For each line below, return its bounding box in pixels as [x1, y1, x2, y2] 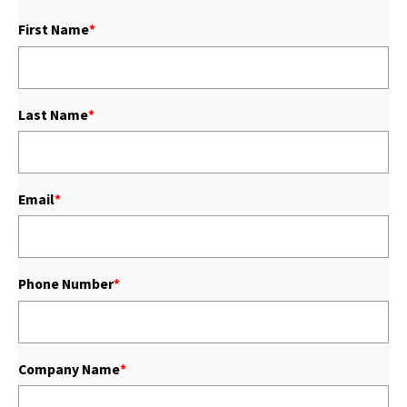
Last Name [18, 105, 88, 124]
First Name [18, 21, 89, 39]
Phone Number [18, 275, 114, 293]
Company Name [18, 360, 120, 378]
